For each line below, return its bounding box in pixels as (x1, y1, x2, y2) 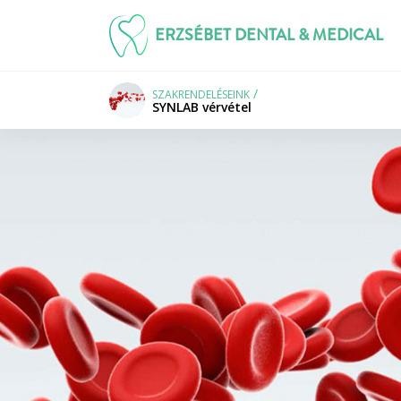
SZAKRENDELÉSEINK (152, 87, 250, 102)
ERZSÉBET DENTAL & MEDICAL (154, 23, 383, 47)
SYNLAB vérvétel (152, 98, 252, 115)
